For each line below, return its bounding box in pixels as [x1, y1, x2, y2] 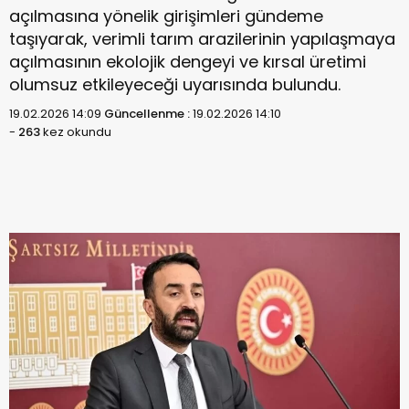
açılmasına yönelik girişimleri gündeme [9, 5, 323, 27]
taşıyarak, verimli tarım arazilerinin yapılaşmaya [9, 27, 395, 50]
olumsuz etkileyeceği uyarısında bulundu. [9, 73, 341, 96]
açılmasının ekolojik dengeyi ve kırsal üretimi [9, 50, 366, 73]
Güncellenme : [104, 105, 193, 122]
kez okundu [40, 123, 111, 141]
